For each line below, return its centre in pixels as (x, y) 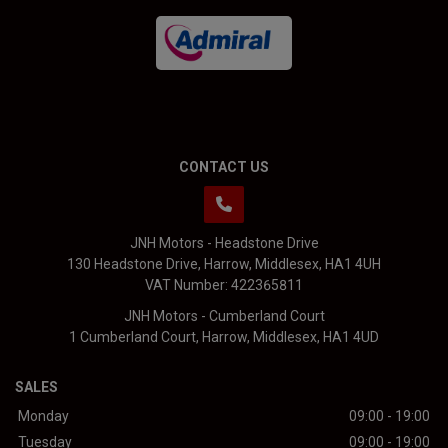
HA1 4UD (351, 337)
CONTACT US (224, 167)
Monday (43, 416)
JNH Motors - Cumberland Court (224, 316)
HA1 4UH (353, 264)
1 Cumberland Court (132, 337)
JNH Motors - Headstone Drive (224, 243)
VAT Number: (188, 285)
